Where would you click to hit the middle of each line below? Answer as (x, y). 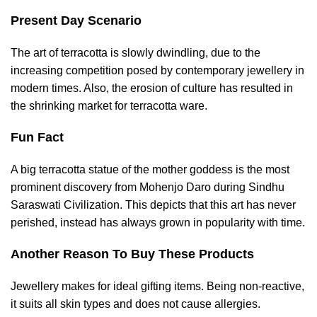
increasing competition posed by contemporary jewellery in (157, 70)
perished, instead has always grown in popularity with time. (158, 223)
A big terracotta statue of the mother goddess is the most (150, 169)
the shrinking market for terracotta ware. (109, 106)
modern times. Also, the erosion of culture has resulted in (152, 88)
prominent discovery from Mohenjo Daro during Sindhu (148, 187)
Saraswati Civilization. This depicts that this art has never (153, 205)
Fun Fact (37, 137)
